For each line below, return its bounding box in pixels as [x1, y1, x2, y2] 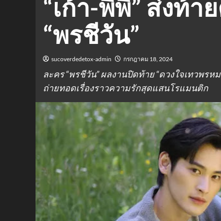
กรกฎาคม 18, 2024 [123, 55, 173, 63]
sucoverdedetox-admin [51, 55, 111, 63]
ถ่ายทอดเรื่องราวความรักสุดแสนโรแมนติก [43, 82, 208, 93]
